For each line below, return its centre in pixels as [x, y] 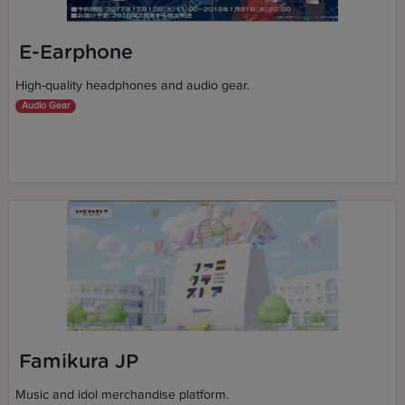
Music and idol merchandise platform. [122, 395]
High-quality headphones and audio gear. [133, 86]
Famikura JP [78, 362]
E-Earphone [75, 52]
